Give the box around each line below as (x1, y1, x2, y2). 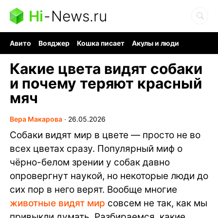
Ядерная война (10, 47, 61, 55)
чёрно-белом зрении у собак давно (10, 157, 170, 168)
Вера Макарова (10, 115, 62, 123)
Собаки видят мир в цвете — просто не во (10, 129, 200, 141)
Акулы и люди (132, 39, 179, 47)
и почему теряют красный (10, 74, 202, 92)
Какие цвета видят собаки (10, 60, 202, 77)
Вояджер (38, 39, 70, 47)
